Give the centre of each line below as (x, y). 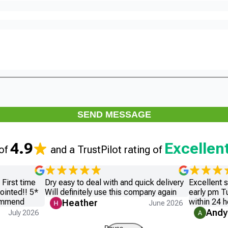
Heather (80, 203)
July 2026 (23, 212)
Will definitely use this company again (110, 192)
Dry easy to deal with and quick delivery (114, 182)
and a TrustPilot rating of (105, 149)
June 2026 (166, 203)
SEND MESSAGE (114, 114)
